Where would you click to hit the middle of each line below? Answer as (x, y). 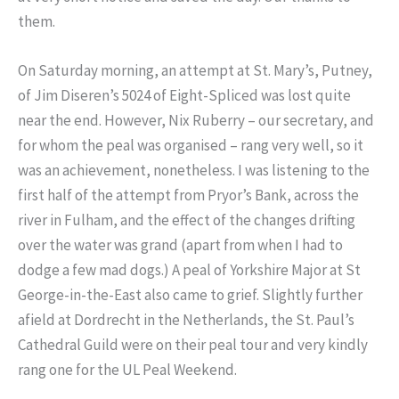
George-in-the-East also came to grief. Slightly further (190, 295)
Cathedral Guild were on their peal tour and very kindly (193, 345)
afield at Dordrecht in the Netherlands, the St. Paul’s (186, 320)
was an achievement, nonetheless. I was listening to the (194, 171)
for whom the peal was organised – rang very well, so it (191, 146)
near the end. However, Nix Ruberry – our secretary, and (196, 121)
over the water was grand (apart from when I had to (180, 245)
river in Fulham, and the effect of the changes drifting (187, 220)
